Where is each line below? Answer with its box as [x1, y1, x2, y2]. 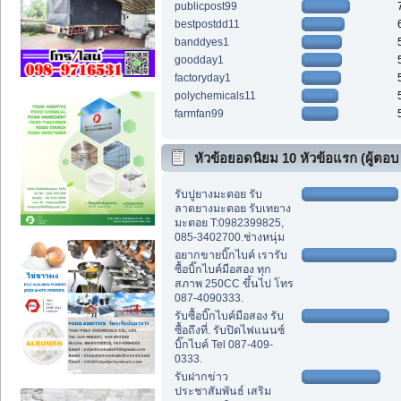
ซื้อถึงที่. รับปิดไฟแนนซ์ [174, 324, 285, 337]
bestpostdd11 [174, 17, 240, 30]
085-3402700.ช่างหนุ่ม [174, 231, 285, 244]
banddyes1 [174, 35, 229, 48]
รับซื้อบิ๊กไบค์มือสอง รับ [174, 310, 284, 323]
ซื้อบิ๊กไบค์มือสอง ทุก [174, 263, 271, 277]
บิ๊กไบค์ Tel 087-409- [174, 338, 273, 352]
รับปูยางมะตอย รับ [174, 188, 262, 201]
